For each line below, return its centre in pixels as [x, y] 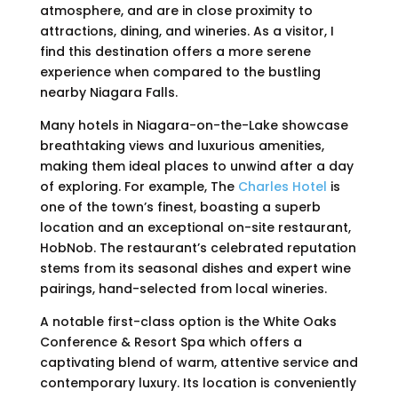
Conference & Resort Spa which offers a [171, 342]
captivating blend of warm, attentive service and [199, 363]
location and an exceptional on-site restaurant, [195, 228]
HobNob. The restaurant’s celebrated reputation [198, 248]
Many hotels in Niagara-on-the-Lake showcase [194, 126]
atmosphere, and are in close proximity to [176, 11]
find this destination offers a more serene [175, 52]
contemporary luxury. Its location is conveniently [198, 383]
